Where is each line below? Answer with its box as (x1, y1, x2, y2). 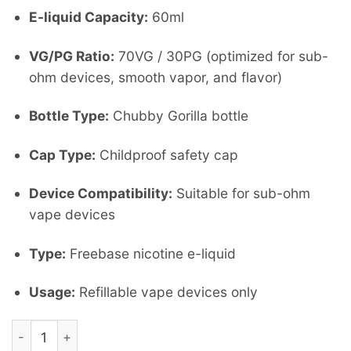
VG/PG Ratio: (29, 47, 115, 64)
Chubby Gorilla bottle (109, 107, 249, 125)
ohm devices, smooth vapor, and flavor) (29, 68, 283, 85)
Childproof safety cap (96, 146, 239, 163)
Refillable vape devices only (75, 284, 259, 301)
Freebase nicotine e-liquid (66, 244, 237, 262)
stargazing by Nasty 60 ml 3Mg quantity (11, 320, 251, 336)
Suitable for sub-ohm (172, 185, 311, 202)
